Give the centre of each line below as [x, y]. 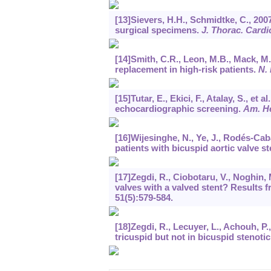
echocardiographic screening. [179, 109]
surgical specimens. [158, 30]
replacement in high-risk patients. [186, 70]
